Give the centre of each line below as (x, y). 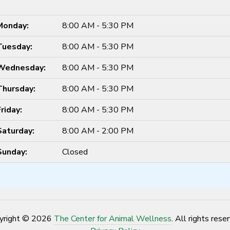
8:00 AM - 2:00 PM (98, 131)
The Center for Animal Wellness (113, 218)
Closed (75, 152)
